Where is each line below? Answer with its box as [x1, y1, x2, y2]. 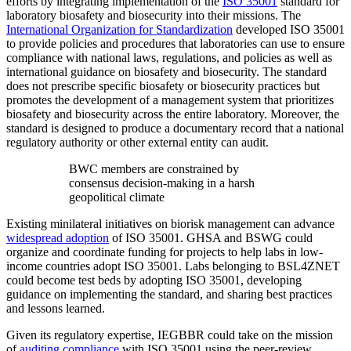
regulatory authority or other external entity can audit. [6, 136, 269, 150]
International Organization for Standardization [6, 23, 233, 37]
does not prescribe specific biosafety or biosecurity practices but [6, 79, 320, 93]
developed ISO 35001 [233, 23, 345, 37]
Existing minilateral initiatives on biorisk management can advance [6, 217, 335, 231]
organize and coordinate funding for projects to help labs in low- [6, 245, 323, 259]
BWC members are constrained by [69, 162, 239, 176]
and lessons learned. [6, 302, 105, 316]
